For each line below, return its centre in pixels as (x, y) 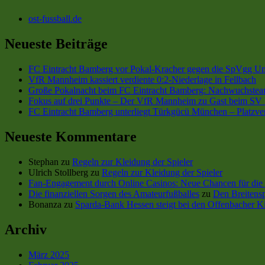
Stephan (43, 161)
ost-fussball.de (55, 19)
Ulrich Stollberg (58, 172)
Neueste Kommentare (71, 136)
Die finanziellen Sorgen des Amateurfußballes (114, 193)
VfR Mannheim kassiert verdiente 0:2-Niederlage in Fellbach (142, 80)
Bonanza (45, 204)
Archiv (26, 229)
